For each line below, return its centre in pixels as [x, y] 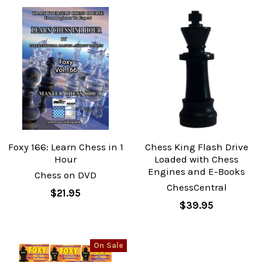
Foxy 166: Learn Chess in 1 [65, 146]
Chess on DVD [65, 175]
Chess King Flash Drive [196, 146]
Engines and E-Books [196, 171]
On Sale [109, 246]
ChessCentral [196, 187]
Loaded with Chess [196, 159]
